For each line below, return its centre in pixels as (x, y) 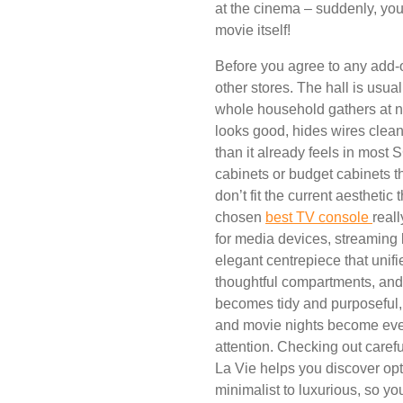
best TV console (319, 218)
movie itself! (253, 31)
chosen (240, 218)
